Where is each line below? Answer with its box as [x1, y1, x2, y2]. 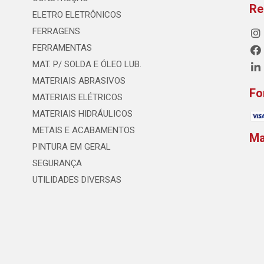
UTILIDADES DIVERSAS [32, 174, 121, 185]
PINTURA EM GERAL [32, 141, 111, 152]
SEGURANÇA [32, 158, 82, 169]
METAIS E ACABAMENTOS [32, 125, 135, 136]
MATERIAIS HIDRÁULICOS [32, 108, 133, 119]
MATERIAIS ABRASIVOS [32, 75, 126, 86]
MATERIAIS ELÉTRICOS [32, 92, 123, 103]
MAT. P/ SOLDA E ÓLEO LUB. [32, 59, 141, 70]
